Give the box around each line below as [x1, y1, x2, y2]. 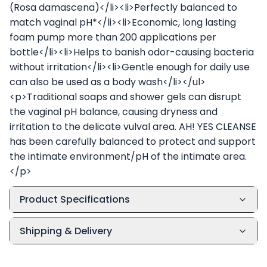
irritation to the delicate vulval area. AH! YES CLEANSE [10, 120, 256, 133]
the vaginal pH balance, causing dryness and [10, 105, 218, 119]
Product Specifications [20, 193, 130, 206]
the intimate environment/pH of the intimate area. [10, 150, 247, 163]
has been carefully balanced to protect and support [10, 135, 256, 148]
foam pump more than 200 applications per [10, 30, 216, 44]
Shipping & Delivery [20, 224, 112, 238]
